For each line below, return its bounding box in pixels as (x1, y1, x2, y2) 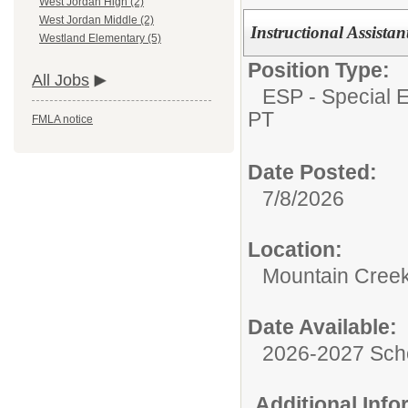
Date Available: (248, 315, 397, 340)
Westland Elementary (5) (39, 32, 161, 46)
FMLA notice (32, 113, 93, 127)
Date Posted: (248, 160, 377, 185)
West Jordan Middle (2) (39, 14, 154, 27)
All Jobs (32, 71, 89, 90)
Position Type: (248, 58, 390, 83)
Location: (248, 238, 342, 262)
